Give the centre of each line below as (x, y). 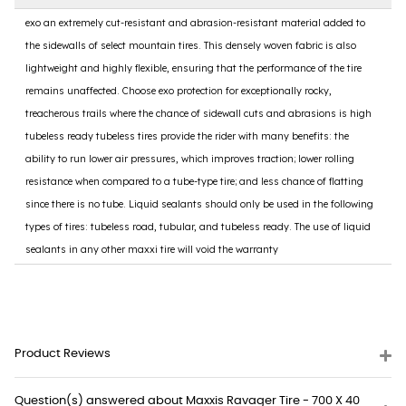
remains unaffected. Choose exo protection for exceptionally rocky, (179, 90)
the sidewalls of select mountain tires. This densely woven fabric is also (191, 45)
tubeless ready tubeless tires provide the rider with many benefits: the (187, 135)
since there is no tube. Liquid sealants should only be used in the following (199, 203)
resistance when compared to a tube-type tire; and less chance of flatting (194, 181)
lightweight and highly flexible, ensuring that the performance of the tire (193, 68)
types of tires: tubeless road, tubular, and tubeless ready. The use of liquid (198, 226)
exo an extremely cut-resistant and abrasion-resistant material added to (195, 22)
